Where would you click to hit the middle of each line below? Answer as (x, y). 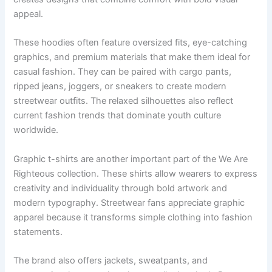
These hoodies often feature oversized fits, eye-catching (131, 43)
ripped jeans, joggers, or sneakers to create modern (120, 87)
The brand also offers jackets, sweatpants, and (111, 260)
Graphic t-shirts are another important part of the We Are (131, 159)
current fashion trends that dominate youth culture (117, 116)
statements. (38, 232)
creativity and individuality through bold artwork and (121, 188)
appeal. (29, 14)
